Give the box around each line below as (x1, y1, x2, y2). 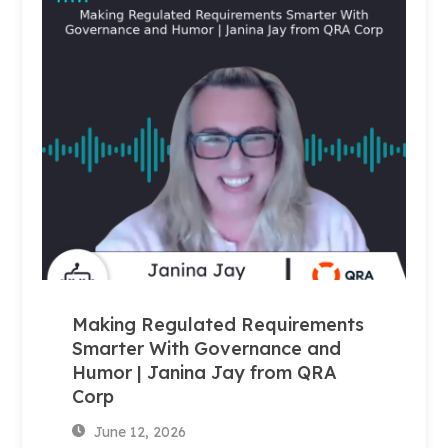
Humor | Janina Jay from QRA (72, 360, 338, 384)
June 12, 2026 (90, 422, 186, 441)
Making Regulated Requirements (72, 312, 365, 336)
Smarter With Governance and (72, 336, 342, 360)
